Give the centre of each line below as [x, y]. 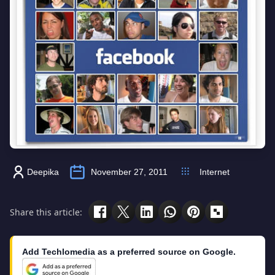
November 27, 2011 [129, 172]
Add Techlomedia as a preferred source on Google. [129, 252]
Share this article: [46, 212]
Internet [215, 172]
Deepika [43, 172]
